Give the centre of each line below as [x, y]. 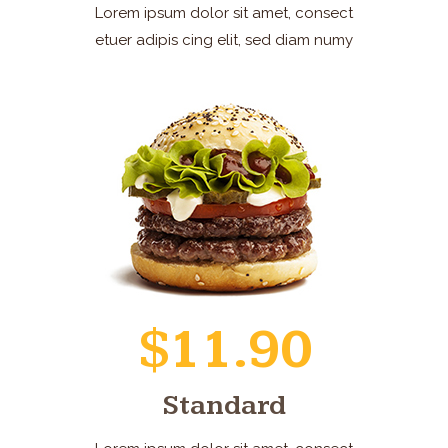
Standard [224, 405]
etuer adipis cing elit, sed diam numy [224, 40]
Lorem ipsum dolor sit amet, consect [224, 13]
